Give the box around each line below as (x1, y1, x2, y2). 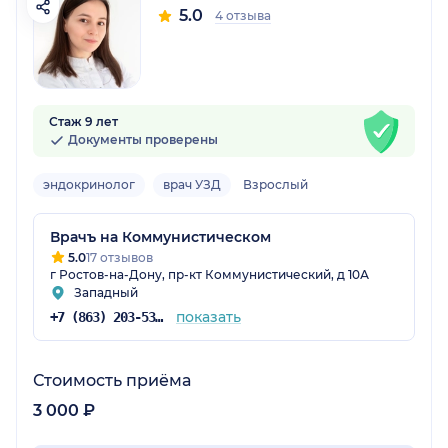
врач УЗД (163, 177, 221, 193)
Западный (74, 285, 138, 301)
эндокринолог (43, 177, 135, 193)
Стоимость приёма (33, 371, 191, 391)
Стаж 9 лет (49, 114, 118, 130)
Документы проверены (65, 132, 218, 148)
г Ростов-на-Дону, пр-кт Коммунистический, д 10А (50, 267, 369, 283)
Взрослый (243, 177, 308, 193)
